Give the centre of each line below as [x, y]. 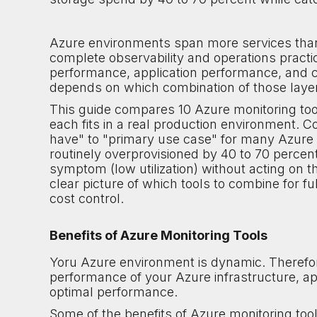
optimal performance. [115, 292]
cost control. [87, 198]
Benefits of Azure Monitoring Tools [158, 235]
